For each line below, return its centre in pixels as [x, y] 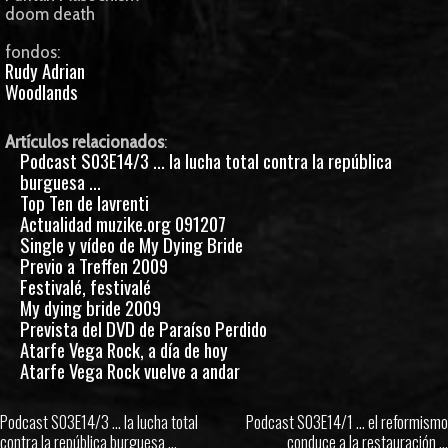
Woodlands [41, 91]
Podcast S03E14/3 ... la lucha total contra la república [206, 160]
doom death [50, 13]
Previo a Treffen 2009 [94, 265]
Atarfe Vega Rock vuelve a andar [130, 370]
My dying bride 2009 [90, 307]
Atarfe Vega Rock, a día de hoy [124, 349]
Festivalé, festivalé [85, 286]
